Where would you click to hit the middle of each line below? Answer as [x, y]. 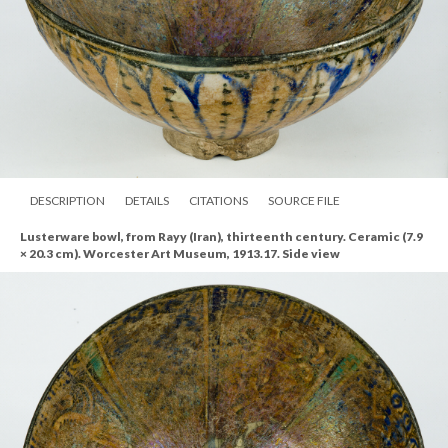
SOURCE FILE [304, 200]
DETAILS [147, 200]
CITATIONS [218, 200]
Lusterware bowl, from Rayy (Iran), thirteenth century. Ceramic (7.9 [221, 236]
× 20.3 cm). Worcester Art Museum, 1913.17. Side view [180, 253]
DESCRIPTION [67, 200]
